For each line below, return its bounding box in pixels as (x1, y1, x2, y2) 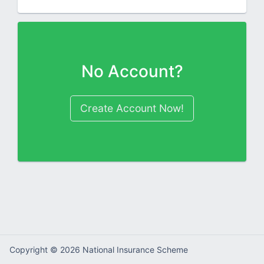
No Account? (81, 61, 183, 81)
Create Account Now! (80, 102, 184, 114)
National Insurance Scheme (82, 245, 188, 255)
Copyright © (9, 245, 60, 255)
